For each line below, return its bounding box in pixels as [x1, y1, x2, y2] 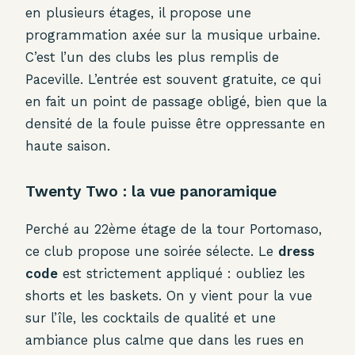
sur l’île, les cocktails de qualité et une [25, 309, 276, 326]
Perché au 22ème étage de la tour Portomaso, [25, 220, 322, 237]
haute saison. [25, 138, 110, 155]
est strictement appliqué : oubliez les [58, 265, 305, 281]
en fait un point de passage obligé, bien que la [25, 94, 327, 110]
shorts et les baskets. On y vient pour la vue [25, 287, 312, 303]
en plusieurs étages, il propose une [25, 5, 251, 21]
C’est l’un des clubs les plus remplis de [25, 49, 279, 66]
